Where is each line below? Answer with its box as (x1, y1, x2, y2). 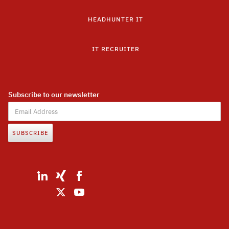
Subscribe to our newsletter (8, 90, 100, 99)
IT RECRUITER (91, 45, 140, 53)
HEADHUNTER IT (88, 15, 143, 23)
